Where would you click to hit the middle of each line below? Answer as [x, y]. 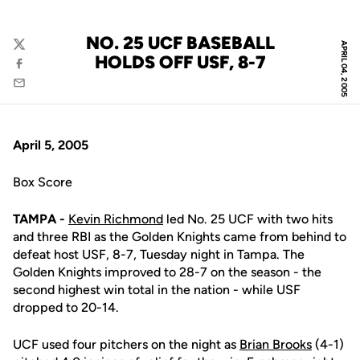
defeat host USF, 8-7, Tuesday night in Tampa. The [159, 254]
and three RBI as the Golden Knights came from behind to [180, 237]
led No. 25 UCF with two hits [248, 219]
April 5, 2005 [51, 145]
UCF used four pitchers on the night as [126, 344]
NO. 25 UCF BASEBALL [180, 43]
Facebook [39, 71]
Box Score [43, 182]
